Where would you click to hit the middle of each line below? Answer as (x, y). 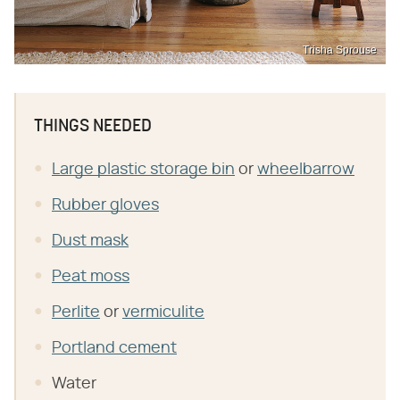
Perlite (76, 312)
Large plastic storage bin (143, 169)
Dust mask (90, 241)
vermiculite (163, 312)
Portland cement (114, 348)
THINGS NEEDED (93, 126)
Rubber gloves (105, 205)
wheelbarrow (306, 169)
